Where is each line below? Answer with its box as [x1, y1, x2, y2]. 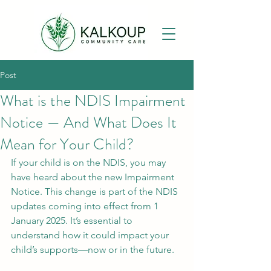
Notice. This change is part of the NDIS [11, 186, 180, 197]
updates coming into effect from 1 [11, 200, 161, 212]
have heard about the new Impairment [11, 171, 177, 183]
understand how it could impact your [11, 229, 171, 241]
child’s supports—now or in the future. [11, 244, 174, 255]
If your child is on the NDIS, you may [11, 157, 168, 168]
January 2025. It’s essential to [11, 215, 135, 226]
